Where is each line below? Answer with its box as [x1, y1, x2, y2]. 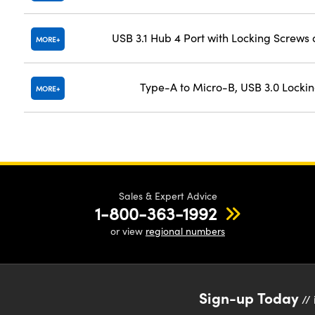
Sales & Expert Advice [118, 189, 217, 202]
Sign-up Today [199, 287, 300, 307]
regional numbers [146, 224, 225, 238]
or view [110, 224, 146, 238]
